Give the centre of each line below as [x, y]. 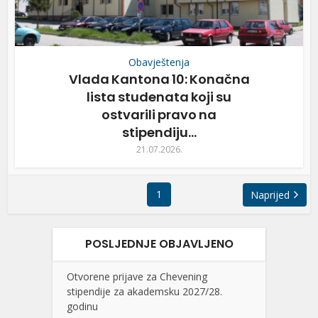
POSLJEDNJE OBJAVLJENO [159, 243]
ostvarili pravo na [159, 114]
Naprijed [270, 194]
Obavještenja [159, 62]
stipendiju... [159, 132]
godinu [82, 306]
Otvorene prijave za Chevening [137, 276]
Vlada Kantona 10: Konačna [159, 79]
